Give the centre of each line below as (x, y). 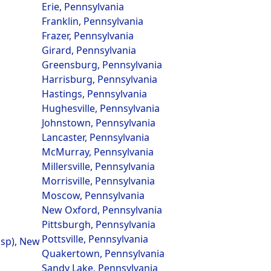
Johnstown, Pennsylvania (98, 123)
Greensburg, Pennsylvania (102, 65)
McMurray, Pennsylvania (97, 152)
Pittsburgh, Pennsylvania (98, 224)
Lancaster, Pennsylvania (95, 137)
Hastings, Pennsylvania (94, 94)
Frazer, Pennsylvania (87, 36)
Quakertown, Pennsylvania (103, 253)
